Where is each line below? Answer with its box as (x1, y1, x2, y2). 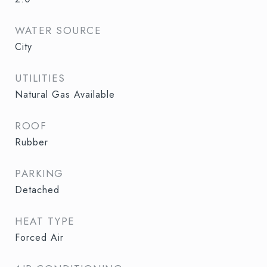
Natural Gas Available (15, 88, 115, 101)
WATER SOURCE (15, 23, 101, 38)
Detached (15, 183, 60, 197)
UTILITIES (15, 71, 66, 85)
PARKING (15, 166, 64, 181)
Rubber (15, 135, 48, 149)
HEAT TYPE (15, 214, 75, 228)
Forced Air (15, 231, 64, 244)
